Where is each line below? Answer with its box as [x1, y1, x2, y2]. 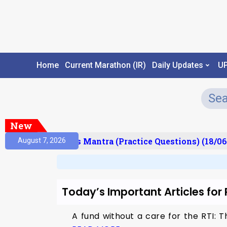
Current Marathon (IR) [64, 60, 146, 70]
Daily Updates [152, 60, 203, 70]
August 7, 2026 [18, 136, 66, 145]
